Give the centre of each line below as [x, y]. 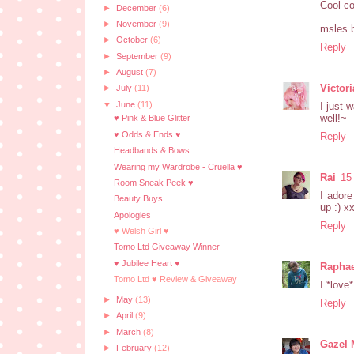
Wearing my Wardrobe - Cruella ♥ [178, 166]
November [137, 23]
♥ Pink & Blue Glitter [152, 118]
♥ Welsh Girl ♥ [141, 231]
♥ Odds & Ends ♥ [147, 134]
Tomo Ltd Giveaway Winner [166, 247]
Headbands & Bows [151, 151]
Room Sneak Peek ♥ [153, 182]
